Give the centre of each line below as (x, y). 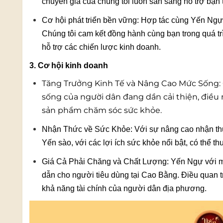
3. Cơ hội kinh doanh (69, 65)
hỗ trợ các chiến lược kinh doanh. (101, 47)
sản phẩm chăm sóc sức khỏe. (102, 110)
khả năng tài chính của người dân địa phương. (124, 188)
